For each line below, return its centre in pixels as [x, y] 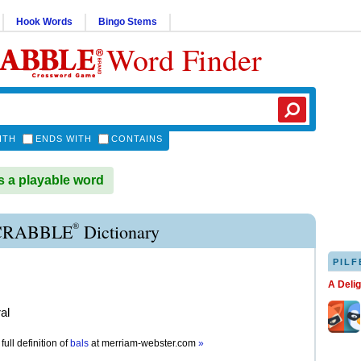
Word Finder [184, 59]
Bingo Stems [128, 22]
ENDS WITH [64, 139]
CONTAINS [137, 139]
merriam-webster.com [150, 343]
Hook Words [44, 22]
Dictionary [119, 232]
